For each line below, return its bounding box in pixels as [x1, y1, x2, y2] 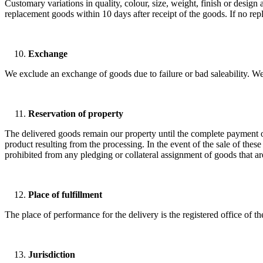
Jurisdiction [28, 249, 75, 260]
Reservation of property [28, 109, 123, 119]
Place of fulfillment [28, 190, 102, 200]
